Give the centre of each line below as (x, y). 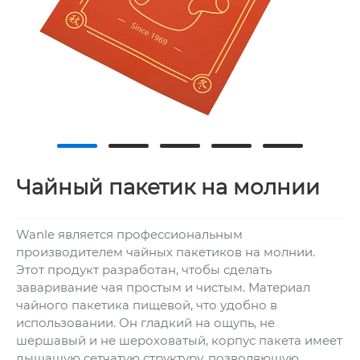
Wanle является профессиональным (129, 234)
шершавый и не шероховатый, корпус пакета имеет (179, 340)
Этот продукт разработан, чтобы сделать (144, 269)
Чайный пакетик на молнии (168, 188)
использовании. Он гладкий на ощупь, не (145, 322)
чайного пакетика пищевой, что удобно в (147, 305)
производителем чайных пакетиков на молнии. (166, 252)
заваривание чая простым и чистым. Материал (163, 287)
